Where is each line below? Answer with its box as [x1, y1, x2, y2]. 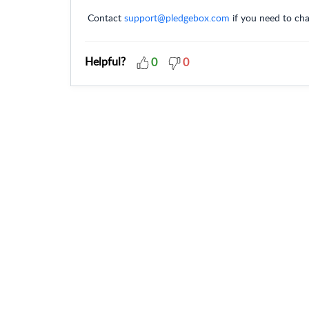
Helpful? [85, 54, 126, 70]
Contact [88, 10, 124, 25]
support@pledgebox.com [124, 10, 230, 25]
